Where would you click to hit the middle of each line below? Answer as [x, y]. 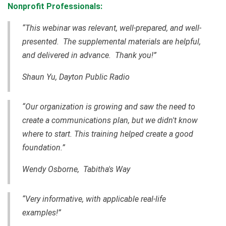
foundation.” [44, 147]
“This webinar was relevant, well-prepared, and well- [112, 28]
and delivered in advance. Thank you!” [89, 55]
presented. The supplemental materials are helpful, [111, 41]
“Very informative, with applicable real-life [94, 199]
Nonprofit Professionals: [55, 6]
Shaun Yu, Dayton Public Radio [76, 77]
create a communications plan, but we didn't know [110, 120]
